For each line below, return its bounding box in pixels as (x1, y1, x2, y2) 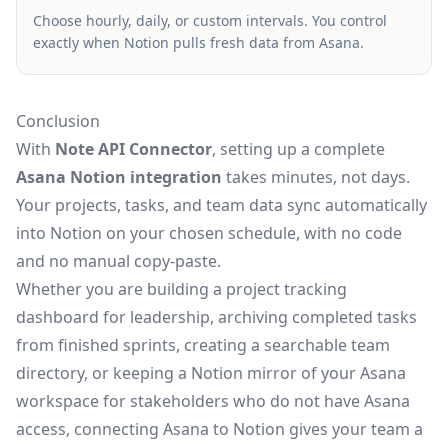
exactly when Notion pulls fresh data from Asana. (33, 33, 364, 53)
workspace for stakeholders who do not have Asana (16, 390, 410, 413)
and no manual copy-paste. (16, 250, 221, 273)
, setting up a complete (212, 138, 385, 161)
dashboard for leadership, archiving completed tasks (16, 306, 417, 329)
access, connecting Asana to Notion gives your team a (16, 418, 423, 441)
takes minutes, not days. (222, 166, 410, 189)
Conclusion (16, 110, 100, 133)
